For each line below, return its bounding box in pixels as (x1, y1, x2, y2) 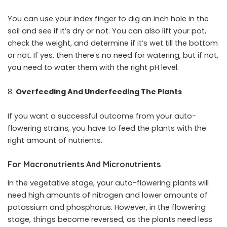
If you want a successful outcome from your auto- (8, 111, 196, 121)
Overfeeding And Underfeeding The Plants (16, 87, 182, 97)
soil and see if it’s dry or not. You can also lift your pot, (8, 26, 206, 36)
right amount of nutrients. (8, 135, 102, 145)
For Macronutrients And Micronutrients (8, 159, 161, 169)
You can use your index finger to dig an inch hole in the (8, 14, 209, 24)
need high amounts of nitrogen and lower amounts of (8, 190, 208, 201)
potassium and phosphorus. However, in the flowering (8, 202, 206, 213)
